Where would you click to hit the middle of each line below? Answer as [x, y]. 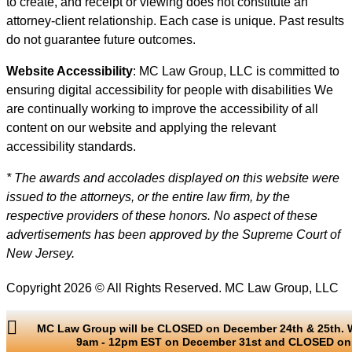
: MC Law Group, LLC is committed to [236, 71]
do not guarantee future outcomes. [101, 40]
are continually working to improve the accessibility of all [162, 109]
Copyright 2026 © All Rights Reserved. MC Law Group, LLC [172, 288]
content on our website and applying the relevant [141, 128]
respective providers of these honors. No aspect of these [162, 216]
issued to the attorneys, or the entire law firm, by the [148, 197]
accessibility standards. [71, 147]
